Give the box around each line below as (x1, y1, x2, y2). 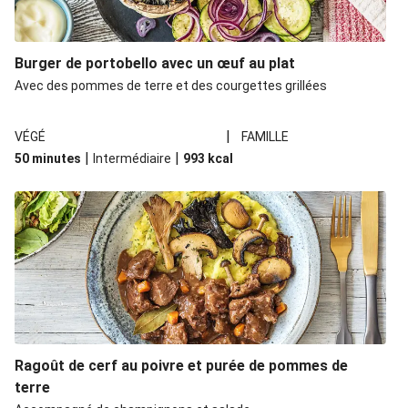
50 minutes (15, 151, 81, 166)
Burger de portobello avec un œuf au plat (15, 55, 295, 72)
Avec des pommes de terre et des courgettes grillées (15, 78, 327, 93)
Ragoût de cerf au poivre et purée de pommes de (15, 357, 348, 374)
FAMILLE (241, 129, 290, 144)
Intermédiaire (93, 151, 171, 166)
